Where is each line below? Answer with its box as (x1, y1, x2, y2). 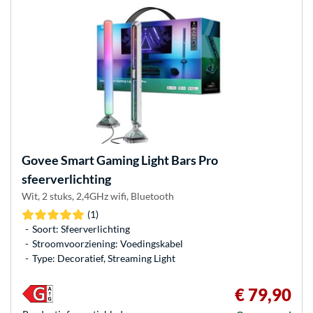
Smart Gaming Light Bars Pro (59, 152, 218, 168)
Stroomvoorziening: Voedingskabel (32, 238, 183, 250)
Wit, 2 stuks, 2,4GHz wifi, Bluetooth (22, 189, 174, 202)
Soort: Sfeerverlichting (32, 223, 130, 235)
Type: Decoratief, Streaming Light (32, 252, 175, 265)
